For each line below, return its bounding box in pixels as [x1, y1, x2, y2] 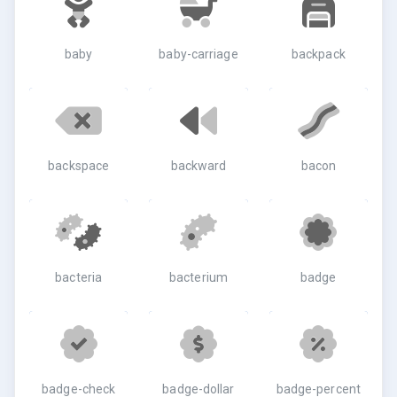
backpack [291, 47, 346, 61]
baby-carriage [159, 47, 238, 61]
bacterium [169, 270, 228, 284]
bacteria [55, 270, 103, 284]
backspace [48, 159, 110, 173]
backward [170, 159, 227, 173]
